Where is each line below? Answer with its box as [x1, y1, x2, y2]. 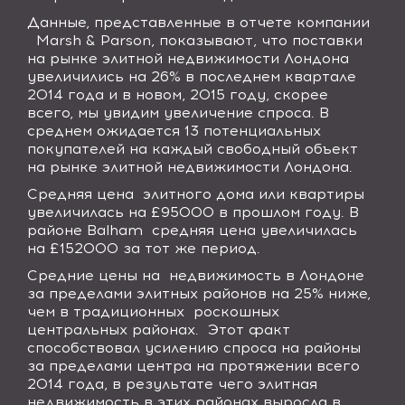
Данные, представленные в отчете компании [27, 14, 370, 31]
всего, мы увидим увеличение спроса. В [27, 104, 329, 121]
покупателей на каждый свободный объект [27, 140, 358, 157]
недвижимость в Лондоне [169, 267, 364, 284]
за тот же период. [123, 240, 260, 257]
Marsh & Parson [36, 32, 151, 49]
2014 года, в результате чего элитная [27, 375, 317, 392]
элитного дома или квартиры [143, 185, 364, 202]
